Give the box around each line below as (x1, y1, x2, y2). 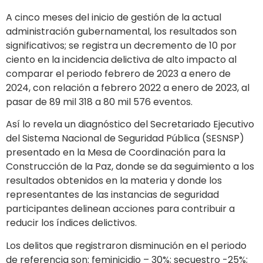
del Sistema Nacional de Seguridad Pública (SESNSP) (6, 131, 244, 146)
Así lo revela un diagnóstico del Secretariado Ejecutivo (6, 117, 254, 131)
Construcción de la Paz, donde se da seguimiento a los (6, 160, 254, 174)
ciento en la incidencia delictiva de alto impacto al (6, 53, 237, 67)
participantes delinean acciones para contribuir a (6, 202, 235, 216)
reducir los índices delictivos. (6, 216, 137, 230)
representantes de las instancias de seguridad (6, 188, 219, 202)
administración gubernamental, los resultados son (6, 25, 237, 39)
